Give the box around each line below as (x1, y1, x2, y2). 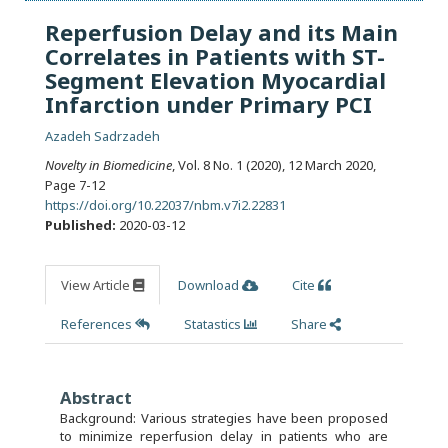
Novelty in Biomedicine (45, 156, 172, 175)
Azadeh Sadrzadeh (45, 127, 160, 146)
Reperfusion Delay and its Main (45, 17, 398, 49)
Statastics (184, 315, 244, 334)
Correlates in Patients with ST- (45, 41, 385, 73)
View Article (61, 276, 133, 295)
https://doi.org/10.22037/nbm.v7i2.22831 (45, 196, 286, 215)
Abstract (60, 386, 132, 410)
